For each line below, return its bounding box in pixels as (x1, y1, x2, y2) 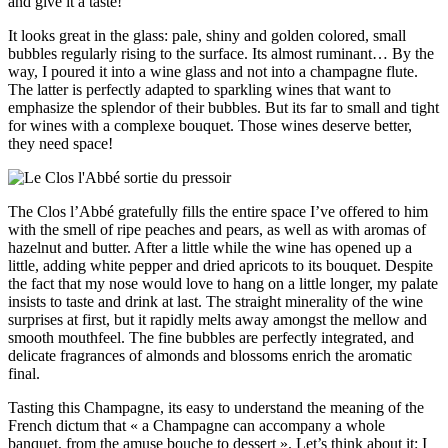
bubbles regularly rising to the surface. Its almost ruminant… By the (8, 45, 434, 63)
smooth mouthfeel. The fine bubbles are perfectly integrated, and (8, 329, 414, 347)
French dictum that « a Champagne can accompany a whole (8, 417, 385, 435)
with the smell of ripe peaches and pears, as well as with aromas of (8, 221, 426, 239)
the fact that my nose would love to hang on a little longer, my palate (8, 275, 438, 293)
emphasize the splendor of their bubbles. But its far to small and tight (8, 99, 439, 117)
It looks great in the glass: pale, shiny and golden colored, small (8, 27, 406, 45)
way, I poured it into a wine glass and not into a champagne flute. (8, 63, 418, 81)
